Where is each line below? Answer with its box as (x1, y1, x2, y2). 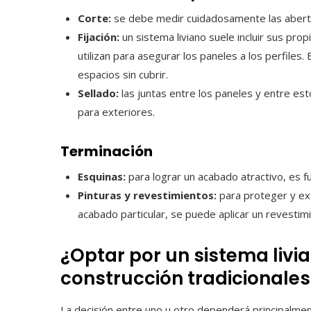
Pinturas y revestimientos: (78, 188, 217, 202)
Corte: (78, 11, 111, 25)
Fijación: (78, 30, 119, 44)
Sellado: (78, 86, 119, 100)
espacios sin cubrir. (78, 67, 168, 81)
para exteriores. (78, 105, 155, 119)
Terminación (60, 142, 153, 161)
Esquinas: (78, 169, 126, 183)
